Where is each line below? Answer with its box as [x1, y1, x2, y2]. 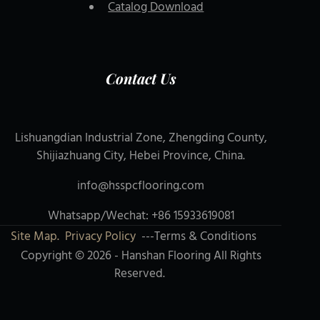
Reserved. [114, 265, 168, 282]
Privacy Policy [65, 228, 136, 245]
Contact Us [105, 68, 176, 88]
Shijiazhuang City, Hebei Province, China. [36, 147, 246, 164]
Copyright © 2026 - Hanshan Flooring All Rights [20, 247, 261, 264]
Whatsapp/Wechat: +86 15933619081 [47, 207, 234, 224]
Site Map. [11, 228, 60, 245]
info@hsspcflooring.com [77, 177, 205, 194]
